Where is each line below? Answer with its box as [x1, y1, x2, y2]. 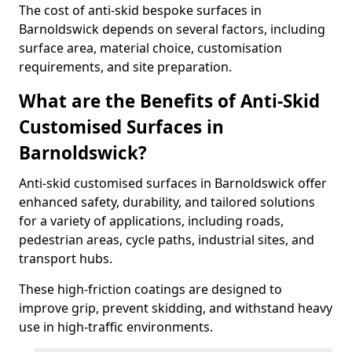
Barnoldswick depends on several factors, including [19, 20, 325, 38]
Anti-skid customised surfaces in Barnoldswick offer [19, 174, 327, 192]
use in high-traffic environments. [19, 318, 213, 335]
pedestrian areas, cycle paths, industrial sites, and [19, 231, 314, 248]
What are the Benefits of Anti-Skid [19, 89, 320, 113]
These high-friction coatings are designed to [19, 280, 282, 298]
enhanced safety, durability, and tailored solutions [19, 193, 315, 211]
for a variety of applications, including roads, [19, 212, 284, 229]
